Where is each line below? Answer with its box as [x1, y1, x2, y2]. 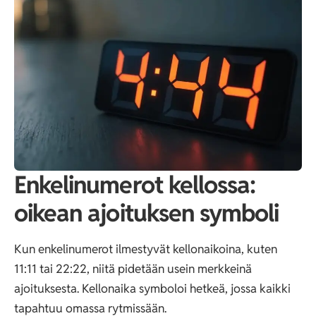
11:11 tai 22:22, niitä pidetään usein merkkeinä [14, 260, 252, 276]
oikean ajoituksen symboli [14, 197, 279, 229]
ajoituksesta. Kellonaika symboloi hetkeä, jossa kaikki [14, 280, 291, 296]
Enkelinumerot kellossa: [14, 169, 256, 201]
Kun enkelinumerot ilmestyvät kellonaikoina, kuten [14, 241, 277, 257]
